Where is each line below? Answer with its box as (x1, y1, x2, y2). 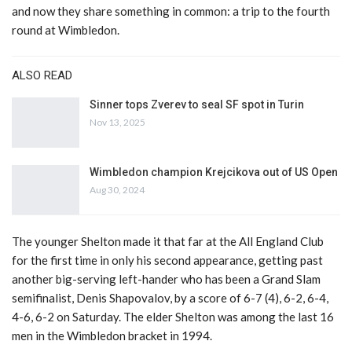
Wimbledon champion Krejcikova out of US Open (90, 165, 338, 178)
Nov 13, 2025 (90, 116, 145, 129)
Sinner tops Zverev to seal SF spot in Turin (90, 98, 304, 112)
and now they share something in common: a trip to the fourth (12, 4, 330, 19)
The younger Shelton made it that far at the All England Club (12, 234, 324, 249)
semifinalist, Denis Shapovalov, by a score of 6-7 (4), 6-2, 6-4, (12, 291, 328, 306)
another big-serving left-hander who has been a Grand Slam (12, 272, 321, 287)
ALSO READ (12, 68, 72, 83)
